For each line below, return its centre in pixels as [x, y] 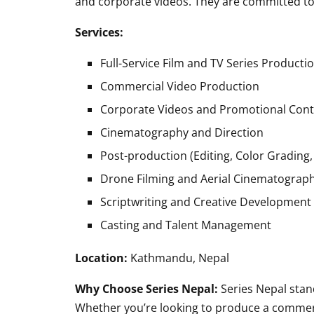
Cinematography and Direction [182, 132]
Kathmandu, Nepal [178, 258]
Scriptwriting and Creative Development [206, 202]
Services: [99, 32]
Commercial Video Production [180, 86]
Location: [101, 258]
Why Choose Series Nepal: [146, 289]
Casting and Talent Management [186, 225]
